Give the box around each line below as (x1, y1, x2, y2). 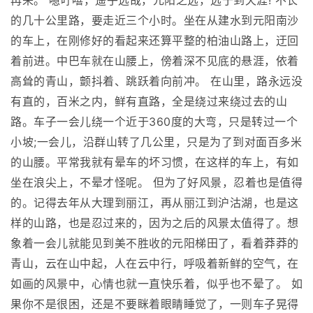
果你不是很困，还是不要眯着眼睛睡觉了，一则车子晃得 (10, 297, 299, 312)
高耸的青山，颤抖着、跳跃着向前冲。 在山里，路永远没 (10, 74, 303, 89)
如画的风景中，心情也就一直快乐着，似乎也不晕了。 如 (10, 277, 303, 291)
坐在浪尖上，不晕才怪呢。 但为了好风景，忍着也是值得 (10, 175, 303, 190)
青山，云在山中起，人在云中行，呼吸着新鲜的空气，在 (10, 256, 299, 271)
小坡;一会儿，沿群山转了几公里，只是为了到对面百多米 (10, 135, 302, 150)
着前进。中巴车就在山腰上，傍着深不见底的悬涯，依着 (10, 54, 299, 68)
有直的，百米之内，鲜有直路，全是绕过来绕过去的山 (10, 94, 287, 109)
